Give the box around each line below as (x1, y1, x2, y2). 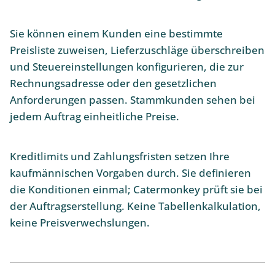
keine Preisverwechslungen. (10, 215, 150, 230)
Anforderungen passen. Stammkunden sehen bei (10, 93, 255, 107)
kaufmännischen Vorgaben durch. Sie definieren (10, 165, 251, 180)
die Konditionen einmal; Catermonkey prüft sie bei (10, 182, 263, 196)
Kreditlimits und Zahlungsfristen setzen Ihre (10, 149, 230, 163)
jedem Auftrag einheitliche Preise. (10, 109, 179, 124)
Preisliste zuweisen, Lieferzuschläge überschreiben (10, 43, 265, 58)
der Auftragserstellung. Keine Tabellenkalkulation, (10, 198, 261, 213)
